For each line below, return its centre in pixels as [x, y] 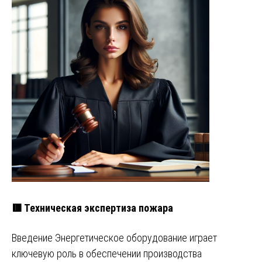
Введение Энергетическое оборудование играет [114, 237]
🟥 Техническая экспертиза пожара [92, 208]
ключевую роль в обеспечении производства [107, 253]
